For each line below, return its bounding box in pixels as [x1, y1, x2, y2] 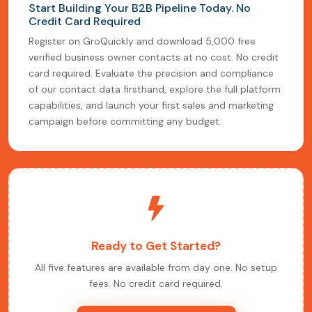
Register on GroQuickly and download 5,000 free [29, 35, 256, 48]
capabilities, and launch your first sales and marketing [29, 99, 274, 112]
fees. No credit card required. [89, 277, 223, 290]
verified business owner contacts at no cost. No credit [29, 51, 279, 64]
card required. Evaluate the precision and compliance [29, 67, 274, 80]
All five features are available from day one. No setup [35, 261, 277, 274]
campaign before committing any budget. [29, 115, 221, 128]
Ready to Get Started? [91, 238, 221, 254]
